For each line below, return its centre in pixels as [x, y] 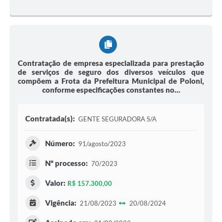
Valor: [55, 183]
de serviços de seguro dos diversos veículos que [111, 72]
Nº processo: [66, 163]
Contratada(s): [50, 119]
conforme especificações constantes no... [111, 90]
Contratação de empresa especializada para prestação [111, 63]
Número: [60, 143]
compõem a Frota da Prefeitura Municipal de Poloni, [111, 81]
